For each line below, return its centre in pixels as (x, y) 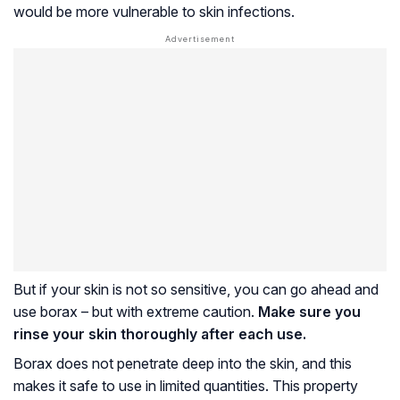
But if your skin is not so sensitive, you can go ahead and (196, 289)
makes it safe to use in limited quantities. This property (186, 385)
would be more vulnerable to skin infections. (154, 11)
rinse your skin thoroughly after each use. (160, 333)
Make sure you (309, 311)
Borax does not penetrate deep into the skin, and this (183, 363)
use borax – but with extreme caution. (136, 311)
